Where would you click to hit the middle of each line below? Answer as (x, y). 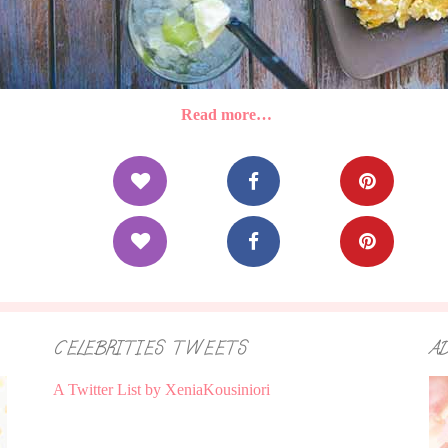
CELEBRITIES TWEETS (149, 348)
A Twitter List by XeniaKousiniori (161, 390)
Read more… (226, 114)
